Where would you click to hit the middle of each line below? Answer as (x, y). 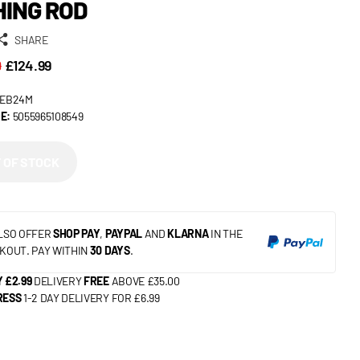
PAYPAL (123, 234)
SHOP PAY (77, 234)
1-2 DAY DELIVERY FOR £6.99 (91, 298)
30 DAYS (110, 251)
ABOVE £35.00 (144, 281)
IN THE (225, 234)
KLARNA (188, 234)
